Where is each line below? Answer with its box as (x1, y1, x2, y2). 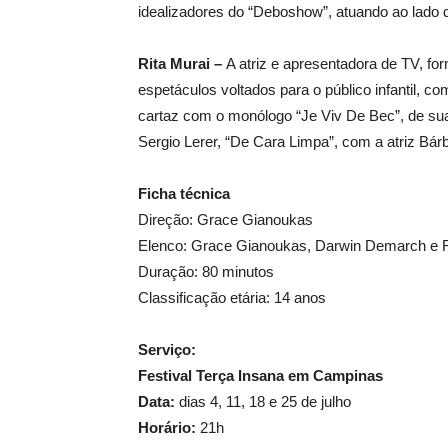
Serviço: (138, 341, 196, 358)
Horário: (138, 419, 196, 436)
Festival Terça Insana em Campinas (138, 367, 383, 384)
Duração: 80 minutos (138, 263, 274, 280)
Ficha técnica (138, 185, 230, 202)
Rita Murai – (138, 55, 226, 72)
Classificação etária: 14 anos (138, 289, 326, 306)
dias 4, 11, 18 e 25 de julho (175, 393, 351, 410)
